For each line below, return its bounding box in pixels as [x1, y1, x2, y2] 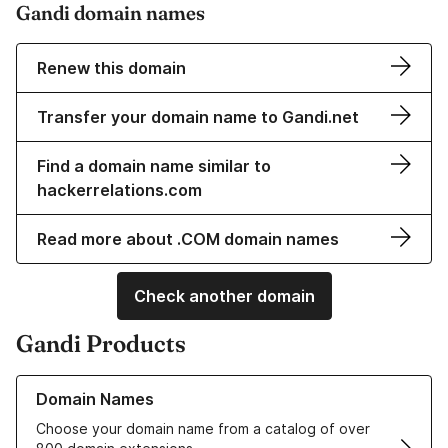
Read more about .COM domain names [37, 229, 339, 250]
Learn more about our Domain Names [16, 376, 263, 394]
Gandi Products [16, 329, 186, 359]
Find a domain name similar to [37, 156, 271, 177]
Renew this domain [37, 58, 186, 79]
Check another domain [133, 286, 315, 307]
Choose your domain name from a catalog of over [36, 420, 370, 438]
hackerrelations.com [37, 180, 202, 201]
